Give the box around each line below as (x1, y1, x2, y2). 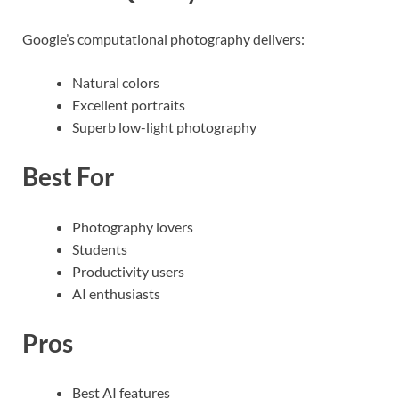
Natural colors (72, 74, 159, 92)
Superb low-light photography (72, 118, 256, 136)
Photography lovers (72, 217, 193, 235)
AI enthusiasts (72, 284, 160, 302)
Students (72, 240, 127, 257)
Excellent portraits (72, 96, 185, 114)
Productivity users (72, 262, 184, 280)
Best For (22, 161, 114, 192)
